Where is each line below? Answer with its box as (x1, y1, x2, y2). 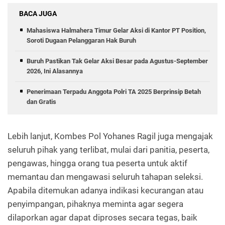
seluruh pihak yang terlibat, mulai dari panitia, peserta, (8, 144, 209, 155)
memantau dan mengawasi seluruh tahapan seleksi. (8, 171, 203, 182)
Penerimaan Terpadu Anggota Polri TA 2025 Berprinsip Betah (27, 87, 201, 95)
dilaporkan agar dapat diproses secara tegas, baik (8, 212, 197, 222)
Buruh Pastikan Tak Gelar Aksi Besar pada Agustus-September (27, 57, 208, 65)
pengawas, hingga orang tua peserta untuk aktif (8, 158, 187, 168)
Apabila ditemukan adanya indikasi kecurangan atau (8, 185, 203, 195)
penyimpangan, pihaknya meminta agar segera (8, 198, 183, 209)
